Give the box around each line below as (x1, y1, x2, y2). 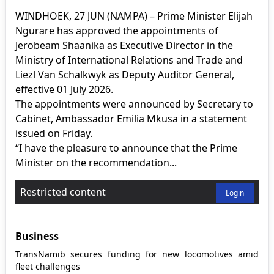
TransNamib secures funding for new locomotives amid (15, 248, 259, 260)
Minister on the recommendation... (15, 155, 177, 169)
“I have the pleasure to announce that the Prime (15, 141, 237, 155)
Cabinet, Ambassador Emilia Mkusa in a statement (15, 111, 247, 125)
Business (15, 229, 59, 243)
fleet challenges (15, 260, 80, 272)
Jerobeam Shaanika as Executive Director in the (15, 38, 233, 52)
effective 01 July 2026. (15, 82, 113, 96)
